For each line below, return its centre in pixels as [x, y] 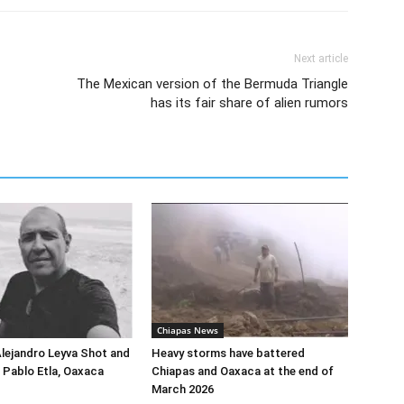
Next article [321, 58]
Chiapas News [188, 330]
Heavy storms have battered [228, 353]
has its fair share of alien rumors [249, 102]
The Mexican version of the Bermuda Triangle [212, 83]
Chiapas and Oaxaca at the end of [243, 371]
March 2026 [183, 389]
